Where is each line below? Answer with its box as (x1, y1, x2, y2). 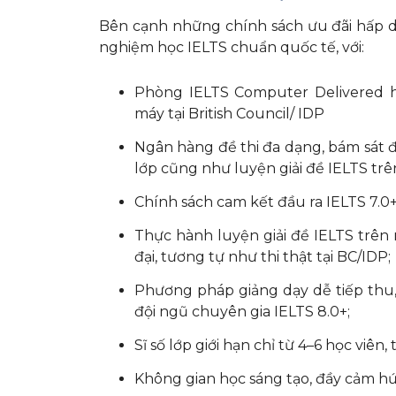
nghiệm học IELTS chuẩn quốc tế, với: (99, 38, 364, 56)
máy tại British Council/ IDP (134, 104, 324, 122)
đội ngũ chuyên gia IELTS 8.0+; (134, 302, 350, 320)
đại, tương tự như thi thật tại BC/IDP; (134, 247, 391, 265)
